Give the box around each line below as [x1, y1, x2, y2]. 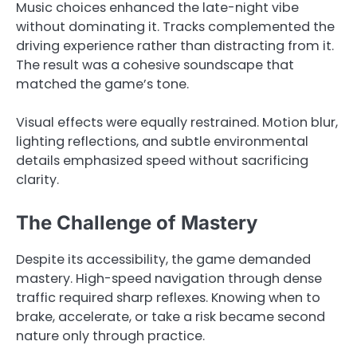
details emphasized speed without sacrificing [16, 151, 308, 170]
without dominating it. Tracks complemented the [16, 17, 335, 36]
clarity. [16, 171, 59, 189]
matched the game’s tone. [16, 74, 189, 93]
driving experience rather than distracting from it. [16, 36, 334, 55]
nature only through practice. [16, 327, 205, 346]
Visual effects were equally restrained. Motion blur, [16, 113, 338, 131]
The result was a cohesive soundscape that [16, 55, 294, 74]
